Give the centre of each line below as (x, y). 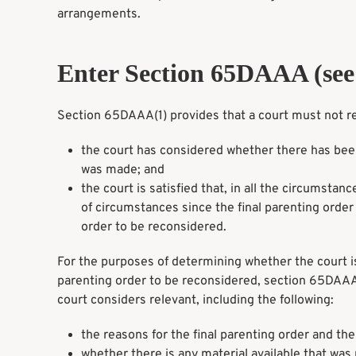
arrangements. (99, 15)
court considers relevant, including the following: (195, 301)
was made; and (123, 170)
